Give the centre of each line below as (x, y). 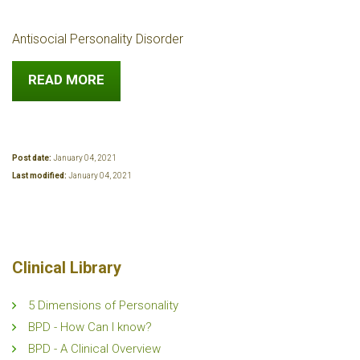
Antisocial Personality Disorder (98, 39)
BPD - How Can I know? (90, 327)
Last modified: (40, 176)
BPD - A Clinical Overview (94, 349)
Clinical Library (67, 268)
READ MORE (66, 80)
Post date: (33, 158)
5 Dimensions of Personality (103, 305)
